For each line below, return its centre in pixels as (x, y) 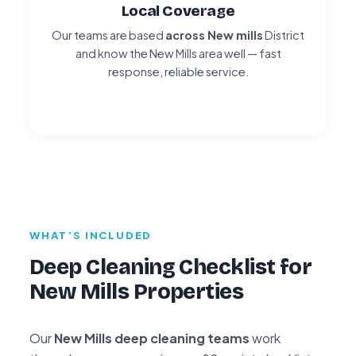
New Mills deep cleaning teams (152, 338)
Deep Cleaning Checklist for (171, 267)
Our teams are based (108, 35)
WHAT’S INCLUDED (91, 235)
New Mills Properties (137, 291)
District (284, 35)
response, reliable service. (178, 71)
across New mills (214, 35)
